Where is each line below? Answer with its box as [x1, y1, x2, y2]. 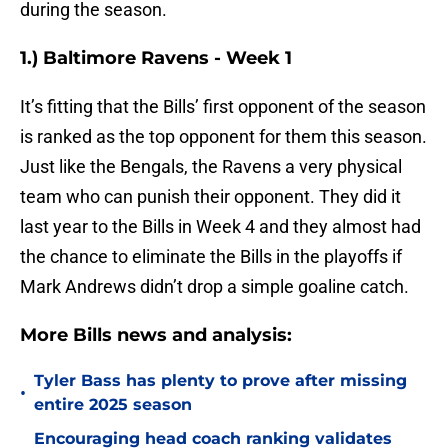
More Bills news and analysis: [20, 324, 292, 347]
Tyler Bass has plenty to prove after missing [34, 371, 407, 391]
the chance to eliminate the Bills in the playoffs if [20, 246, 402, 268]
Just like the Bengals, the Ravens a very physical [20, 156, 402, 178]
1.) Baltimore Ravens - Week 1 [20, 47, 292, 70]
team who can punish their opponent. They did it [20, 186, 401, 208]
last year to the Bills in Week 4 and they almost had [20, 216, 421, 238]
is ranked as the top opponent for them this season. [20, 126, 427, 148]
